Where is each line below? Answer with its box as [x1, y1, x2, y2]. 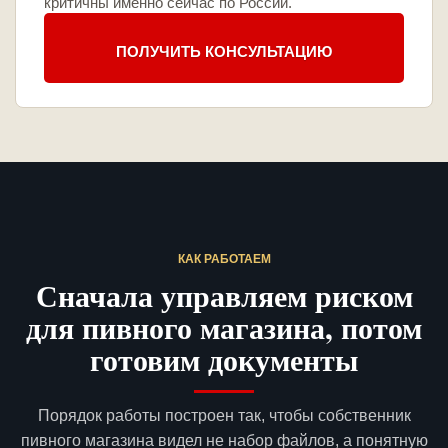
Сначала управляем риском [35, 273, 413, 318]
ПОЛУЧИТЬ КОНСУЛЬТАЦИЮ [116, 42, 332, 60]
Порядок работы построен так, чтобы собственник [37, 407, 411, 425]
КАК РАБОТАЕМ [177, 252, 271, 267]
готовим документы [90, 337, 358, 382]
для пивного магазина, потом [26, 305, 422, 350]
